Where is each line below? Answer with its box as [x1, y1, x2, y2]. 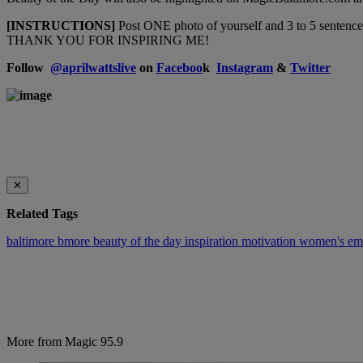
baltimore [6, 233, 58, 248]
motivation [241, 233, 299, 248]
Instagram [216, 61, 273, 75]
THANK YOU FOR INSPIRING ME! [6, 33, 209, 48]
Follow [6, 61, 50, 75]
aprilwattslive [62, 61, 136, 75]
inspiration [185, 233, 241, 248]
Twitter [290, 61, 331, 75]
